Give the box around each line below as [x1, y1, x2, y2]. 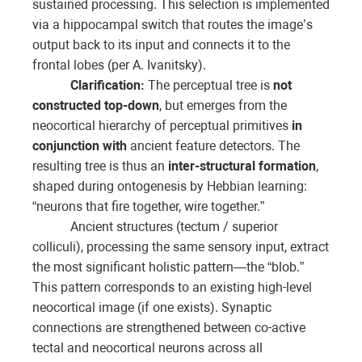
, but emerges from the [159, 98, 287, 114]
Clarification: [70, 78, 145, 94]
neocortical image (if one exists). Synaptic [32, 300, 271, 316]
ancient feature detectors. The [127, 138, 300, 154]
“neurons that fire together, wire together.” [32, 199, 264, 215]
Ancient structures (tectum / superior [70, 219, 279, 235]
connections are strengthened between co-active [32, 320, 305, 336]
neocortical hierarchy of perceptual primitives [32, 118, 292, 134]
